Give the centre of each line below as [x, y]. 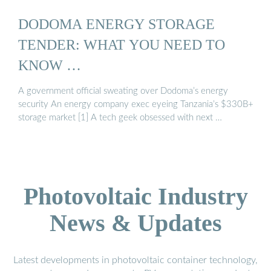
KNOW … [50, 65]
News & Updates [135, 223]
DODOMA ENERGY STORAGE [116, 24]
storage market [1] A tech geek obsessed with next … [120, 118]
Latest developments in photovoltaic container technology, [135, 260]
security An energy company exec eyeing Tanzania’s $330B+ [136, 105]
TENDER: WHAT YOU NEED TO [122, 44]
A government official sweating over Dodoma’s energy [123, 91]
